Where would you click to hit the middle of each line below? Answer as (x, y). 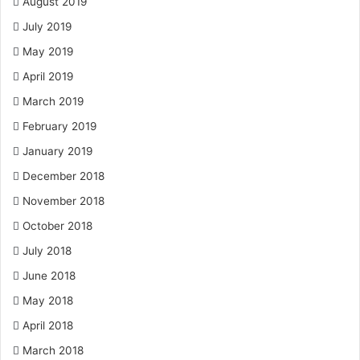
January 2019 (58, 151)
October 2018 (57, 226)
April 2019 (48, 76)
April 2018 (48, 325)
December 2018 (63, 176)
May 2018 (48, 301)
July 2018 (47, 251)
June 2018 (49, 276)
